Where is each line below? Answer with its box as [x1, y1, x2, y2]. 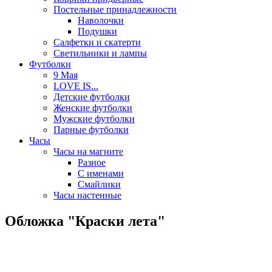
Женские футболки [53, 103, 132, 113]
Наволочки [78, 15, 124, 25]
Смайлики [78, 179, 121, 189]
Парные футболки [53, 124, 129, 135]
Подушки [78, 26, 117, 36]
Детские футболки [53, 92, 130, 102]
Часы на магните [53, 146, 123, 157]
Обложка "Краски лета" [5, 212, 165, 229]
